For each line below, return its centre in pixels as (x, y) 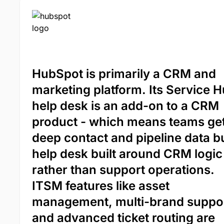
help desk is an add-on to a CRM (125, 105)
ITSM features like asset (101, 185)
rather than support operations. (123, 169)
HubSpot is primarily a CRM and (124, 73)
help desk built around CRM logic (127, 153)
